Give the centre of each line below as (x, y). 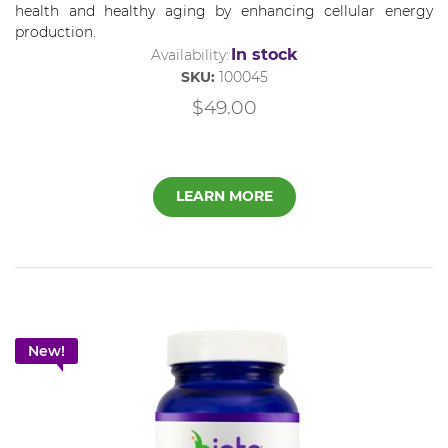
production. (55, 31)
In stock (264, 54)
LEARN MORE (224, 196)
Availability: (189, 54)
